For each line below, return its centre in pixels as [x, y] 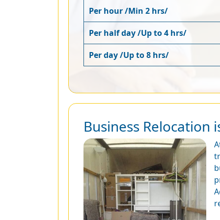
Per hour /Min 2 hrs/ [128, 11]
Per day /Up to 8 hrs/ [129, 55]
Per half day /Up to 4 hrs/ [138, 33]
